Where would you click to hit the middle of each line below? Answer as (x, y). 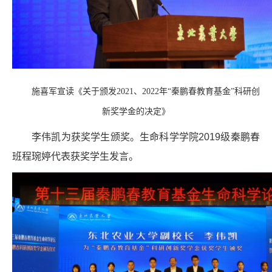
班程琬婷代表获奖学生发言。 (75, 157)
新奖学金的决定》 (136, 112)
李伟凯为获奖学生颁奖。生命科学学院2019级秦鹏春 (146, 137)
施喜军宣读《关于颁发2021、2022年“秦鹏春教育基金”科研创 (146, 92)
